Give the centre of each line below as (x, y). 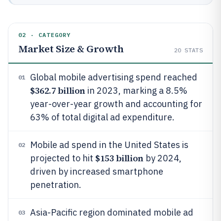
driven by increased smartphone (97, 171)
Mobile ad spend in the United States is (109, 145)
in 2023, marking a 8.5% (136, 91)
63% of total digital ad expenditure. (102, 117)
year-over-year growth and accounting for (116, 104)
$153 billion (119, 158)
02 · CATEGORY (45, 35)
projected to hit (63, 158)
